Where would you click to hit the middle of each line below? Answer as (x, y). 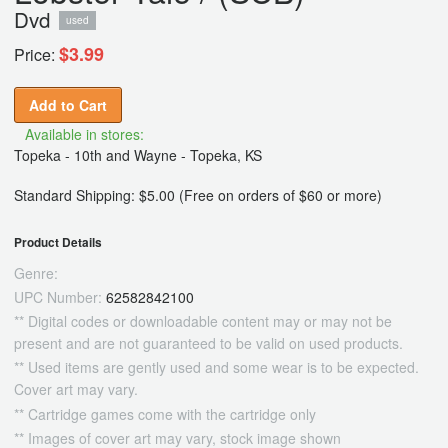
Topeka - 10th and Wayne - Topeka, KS (138, 155)
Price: (34, 55)
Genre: (36, 273)
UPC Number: (60, 297)
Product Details (58, 243)
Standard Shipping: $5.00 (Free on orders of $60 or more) (198, 195)
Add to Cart (68, 105)
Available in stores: (84, 134)
